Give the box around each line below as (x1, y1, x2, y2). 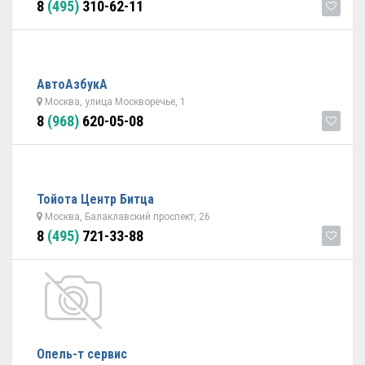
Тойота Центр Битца (37, 191, 154, 207)
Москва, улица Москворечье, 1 (42, 96, 186, 108)
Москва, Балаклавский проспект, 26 (42, 211, 210, 222)
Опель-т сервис (37, 346, 127, 362)
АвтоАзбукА (37, 77, 108, 92)
